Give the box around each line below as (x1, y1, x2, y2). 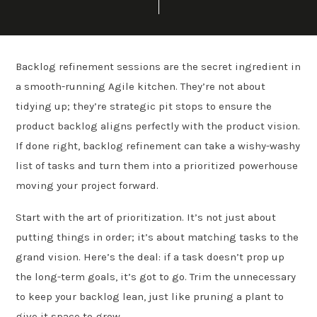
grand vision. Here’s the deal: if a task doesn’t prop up (16, 250, 285, 263)
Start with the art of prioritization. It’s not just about (16, 210, 277, 224)
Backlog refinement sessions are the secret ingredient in (16, 60, 301, 73)
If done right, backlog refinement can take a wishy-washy (16, 139, 301, 152)
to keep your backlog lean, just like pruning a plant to (16, 289, 284, 303)
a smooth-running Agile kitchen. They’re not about (16, 80, 266, 93)
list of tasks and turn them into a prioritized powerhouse (16, 159, 299, 172)
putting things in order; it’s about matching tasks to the (16, 230, 299, 243)
